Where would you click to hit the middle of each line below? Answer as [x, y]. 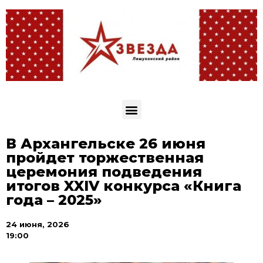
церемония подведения [104, 172]
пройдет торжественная [105, 158]
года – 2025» [54, 200]
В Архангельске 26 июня [106, 144]
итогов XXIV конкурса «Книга [124, 186]
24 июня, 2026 [38, 225]
